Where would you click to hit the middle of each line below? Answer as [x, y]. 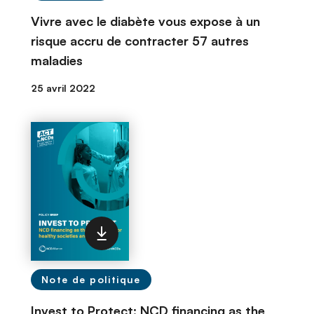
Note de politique [91, 280]
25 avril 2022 [63, 88]
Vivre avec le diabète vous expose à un [145, 21]
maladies [57, 60]
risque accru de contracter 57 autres [140, 41]
